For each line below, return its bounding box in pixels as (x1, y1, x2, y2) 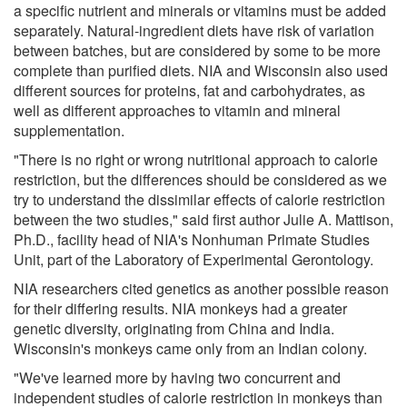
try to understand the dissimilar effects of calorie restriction (14, 188, 385, 210)
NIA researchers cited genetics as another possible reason (14, 277, 389, 299)
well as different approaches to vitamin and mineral (14, 99, 341, 121)
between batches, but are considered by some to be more (14, 39, 381, 61)
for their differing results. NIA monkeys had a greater (14, 297, 347, 319)
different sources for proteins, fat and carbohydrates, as (14, 79, 365, 101)
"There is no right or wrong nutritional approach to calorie (14, 148, 378, 170)
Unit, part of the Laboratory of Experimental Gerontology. (14, 248, 373, 270)
